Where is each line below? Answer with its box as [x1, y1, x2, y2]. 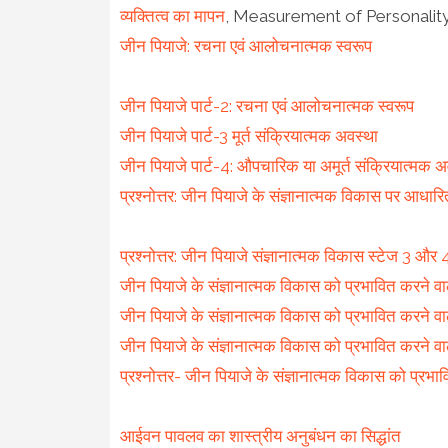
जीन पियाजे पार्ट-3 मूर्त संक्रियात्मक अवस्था [119, 125, 378, 146]
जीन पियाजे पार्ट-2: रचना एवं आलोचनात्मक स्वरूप [119, 95, 414, 116]
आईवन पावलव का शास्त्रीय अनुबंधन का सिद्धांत [119, 425, 401, 446]
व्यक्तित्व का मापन [119, 5, 225, 26]
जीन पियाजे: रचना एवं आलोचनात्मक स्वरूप [119, 35, 372, 56]
